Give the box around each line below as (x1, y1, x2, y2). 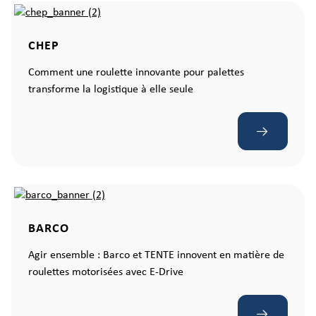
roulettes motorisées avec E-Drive (28, 267, 183, 278)
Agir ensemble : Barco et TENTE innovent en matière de (28, 250, 284, 261)
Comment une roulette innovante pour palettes (28, 67, 244, 78)
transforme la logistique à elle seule (28, 84, 193, 95)
